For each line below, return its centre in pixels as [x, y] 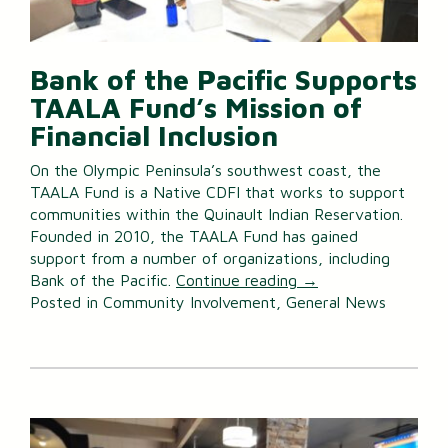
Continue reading [239, 279]
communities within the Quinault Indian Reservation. [216, 213]
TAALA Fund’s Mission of [196, 108]
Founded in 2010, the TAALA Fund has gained [194, 235]
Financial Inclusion [154, 136]
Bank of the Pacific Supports [223, 80]
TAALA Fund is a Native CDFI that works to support [217, 191]
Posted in [66, 301]
